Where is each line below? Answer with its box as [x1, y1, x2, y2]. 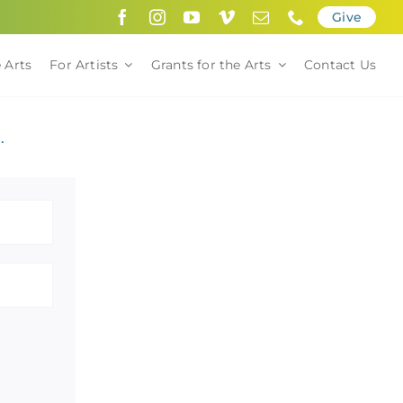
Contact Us [303, 57, 377, 74]
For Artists [49, 57, 119, 74]
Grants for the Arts [150, 57, 272, 74]
